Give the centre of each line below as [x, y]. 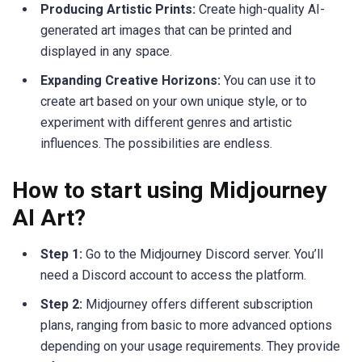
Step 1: [63, 255]
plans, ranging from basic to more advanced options [186, 326]
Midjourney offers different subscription [199, 305]
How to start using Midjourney [169, 191]
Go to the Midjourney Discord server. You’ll [204, 255]
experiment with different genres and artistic [166, 122]
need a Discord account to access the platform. [173, 276]
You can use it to [270, 80]
